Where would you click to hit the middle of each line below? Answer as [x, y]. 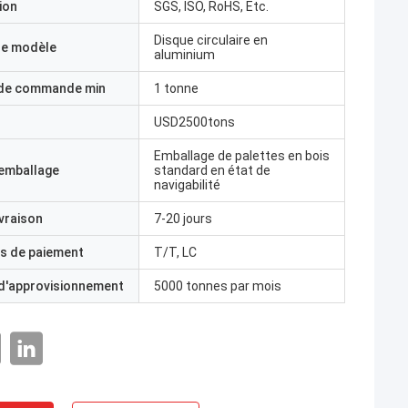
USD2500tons [194, 122]
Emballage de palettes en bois [242, 156]
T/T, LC [175, 252]
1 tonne [176, 88]
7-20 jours [183, 219]
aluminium [184, 55]
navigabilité [187, 185]
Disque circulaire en [211, 40]
